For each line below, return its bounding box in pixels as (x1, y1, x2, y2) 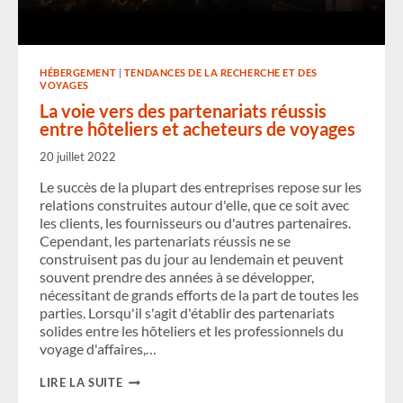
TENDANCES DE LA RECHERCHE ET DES (123, 67, 318, 79)
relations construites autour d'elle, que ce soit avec (40, 196, 349, 214)
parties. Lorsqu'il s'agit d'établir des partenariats (40, 304, 335, 322)
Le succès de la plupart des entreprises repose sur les (40, 178, 362, 196)
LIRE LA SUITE (40, 375, 123, 390)
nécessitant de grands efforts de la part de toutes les (40, 286, 359, 304)
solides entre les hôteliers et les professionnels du (40, 322, 344, 340)
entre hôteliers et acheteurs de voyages (40, 118, 355, 140)
